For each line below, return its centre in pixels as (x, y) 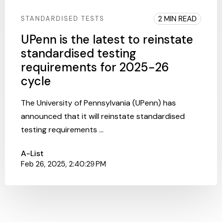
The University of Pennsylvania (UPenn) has (98, 103)
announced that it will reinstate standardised (103, 116)
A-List (32, 153)
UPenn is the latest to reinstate (107, 39)
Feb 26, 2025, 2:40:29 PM (63, 164)
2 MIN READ (177, 19)
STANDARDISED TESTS (63, 18)
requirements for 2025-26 (95, 67)
